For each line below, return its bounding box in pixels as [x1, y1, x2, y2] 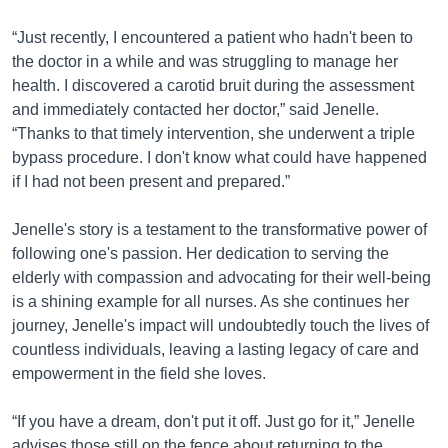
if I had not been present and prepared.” [12, 173, 290, 190]
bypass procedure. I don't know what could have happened [12, 149, 427, 166]
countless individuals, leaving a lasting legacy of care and [12, 341, 419, 358]
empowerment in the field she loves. [12, 365, 266, 382]
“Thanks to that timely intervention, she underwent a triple [12, 125, 415, 142]
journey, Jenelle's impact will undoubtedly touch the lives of [12, 317, 429, 334]
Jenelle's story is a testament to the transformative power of [12, 221, 427, 238]
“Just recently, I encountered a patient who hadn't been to [12, 29, 413, 46]
